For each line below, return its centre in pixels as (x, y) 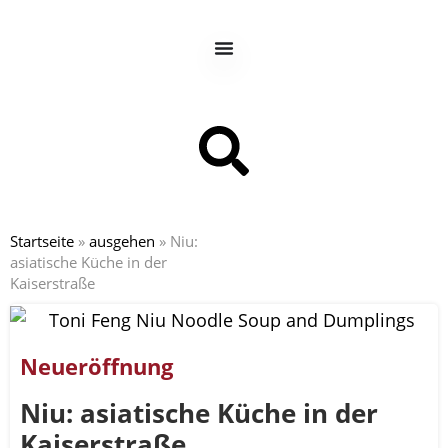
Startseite (42, 241)
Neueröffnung (96, 366)
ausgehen (122, 241)
